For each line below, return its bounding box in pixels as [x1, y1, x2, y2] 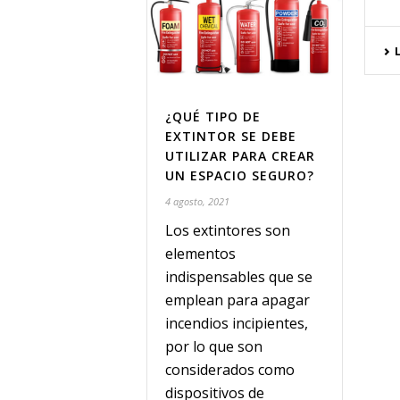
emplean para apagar [165, 289, 310, 310]
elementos [165, 243, 236, 263]
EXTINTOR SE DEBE [165, 127, 296, 145]
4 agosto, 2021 [165, 194, 229, 208]
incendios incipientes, [165, 312, 308, 333]
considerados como [165, 359, 295, 379]
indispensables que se [165, 266, 312, 287]
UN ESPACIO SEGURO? [165, 166, 314, 184]
